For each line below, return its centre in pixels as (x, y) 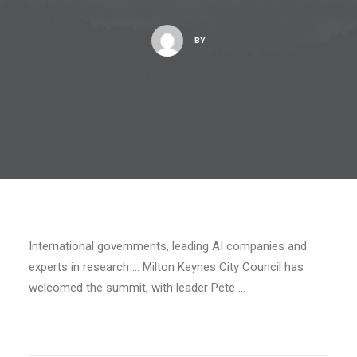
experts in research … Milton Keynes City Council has (166, 267)
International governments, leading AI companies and (168, 246)
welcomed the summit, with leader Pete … (137, 288)
